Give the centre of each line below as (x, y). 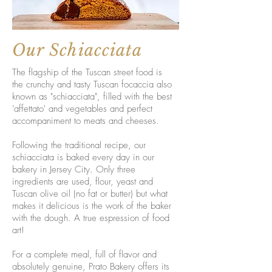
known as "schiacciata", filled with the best (92, 97)
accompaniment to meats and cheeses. (86, 121)
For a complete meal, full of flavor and (84, 254)
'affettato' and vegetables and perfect (82, 109)
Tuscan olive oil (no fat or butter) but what (90, 194)
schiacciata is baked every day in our (83, 157)
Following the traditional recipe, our (79, 145)
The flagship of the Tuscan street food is (87, 72)
